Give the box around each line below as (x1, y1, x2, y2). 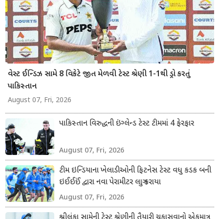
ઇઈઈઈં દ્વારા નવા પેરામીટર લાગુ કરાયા (59, 177, 161, 188)
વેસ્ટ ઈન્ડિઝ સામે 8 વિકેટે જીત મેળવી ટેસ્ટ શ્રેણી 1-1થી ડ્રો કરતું (7, 69, 190, 80)
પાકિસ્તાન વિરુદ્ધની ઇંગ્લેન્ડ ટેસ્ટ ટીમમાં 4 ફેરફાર (59, 118, 194, 129)
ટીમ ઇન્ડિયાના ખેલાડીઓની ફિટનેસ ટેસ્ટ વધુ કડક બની (59, 165, 211, 176)
